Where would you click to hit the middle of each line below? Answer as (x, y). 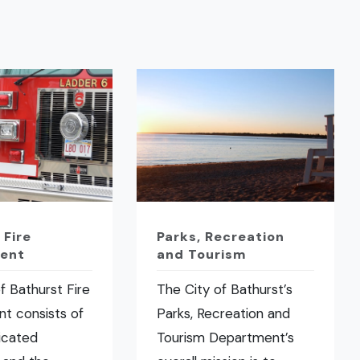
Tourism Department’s (226, 338)
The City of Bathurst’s (225, 290)
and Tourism (202, 255)
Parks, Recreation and (224, 314)
